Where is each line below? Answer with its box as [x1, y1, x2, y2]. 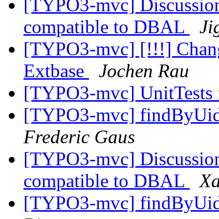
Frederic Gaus [23, 126, 135, 148]
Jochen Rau [99, 60, 189, 82]
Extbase [23, 60, 89, 82]
